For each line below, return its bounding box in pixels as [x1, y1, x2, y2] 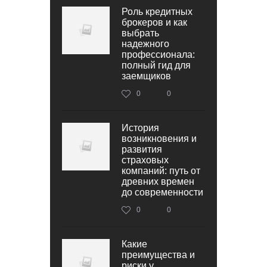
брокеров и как [122, 17, 187, 27]
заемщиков [122, 70, 171, 81]
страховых [122, 154, 169, 165]
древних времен [122, 176, 194, 187]
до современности [122, 187, 203, 197]
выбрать [122, 27, 159, 38]
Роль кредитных [122, 6, 193, 17]
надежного [122, 38, 169, 49]
